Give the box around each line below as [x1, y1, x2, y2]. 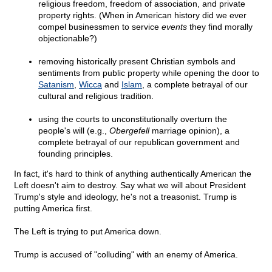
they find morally [187, 22, 253, 32]
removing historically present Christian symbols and [38, 56, 236, 67]
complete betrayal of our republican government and [38, 137, 240, 148]
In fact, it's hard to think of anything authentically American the [14, 169, 251, 179]
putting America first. [14, 203, 92, 214]
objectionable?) [38, 33, 97, 44]
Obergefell [109, 126, 149, 136]
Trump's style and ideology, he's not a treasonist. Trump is [14, 192, 237, 202]
